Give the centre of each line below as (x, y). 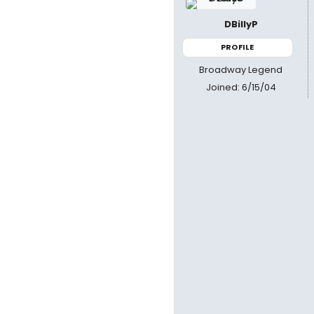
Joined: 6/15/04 (241, 87)
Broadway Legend (241, 69)
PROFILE (238, 47)
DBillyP (241, 24)
